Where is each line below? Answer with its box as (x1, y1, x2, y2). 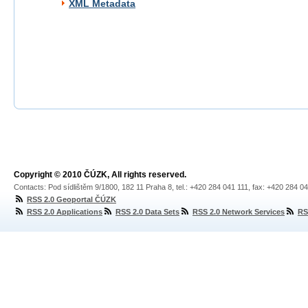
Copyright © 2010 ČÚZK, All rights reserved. (14, 170, 186, 179)
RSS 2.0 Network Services (192, 208, 285, 216)
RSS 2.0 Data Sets (115, 208, 179, 216)
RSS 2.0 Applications (27, 208, 102, 216)
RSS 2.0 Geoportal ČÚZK (27, 195, 116, 203)
